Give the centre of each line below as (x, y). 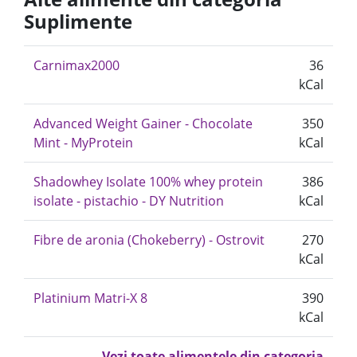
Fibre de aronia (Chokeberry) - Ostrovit (149, 240)
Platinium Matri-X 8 (90, 298)
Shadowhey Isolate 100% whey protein (148, 182)
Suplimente (78, 21)
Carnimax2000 (76, 65)
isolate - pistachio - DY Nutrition (129, 201)
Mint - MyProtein (83, 143)
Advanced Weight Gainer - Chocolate (143, 124)
